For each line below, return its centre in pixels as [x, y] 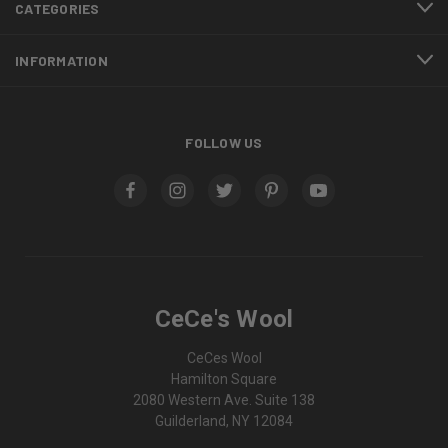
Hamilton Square [224, 379]
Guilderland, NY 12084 [224, 421]
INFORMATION [61, 60]
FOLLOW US [224, 142]
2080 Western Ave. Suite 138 [224, 400]
